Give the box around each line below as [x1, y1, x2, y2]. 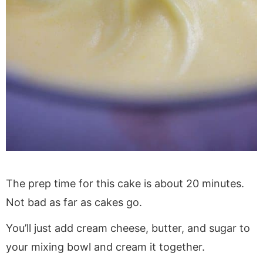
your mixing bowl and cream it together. [6, 240, 205, 253]
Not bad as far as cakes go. [6, 195, 142, 208]
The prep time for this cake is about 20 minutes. [6, 177, 247, 190]
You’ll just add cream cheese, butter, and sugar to [6, 221, 250, 234]
